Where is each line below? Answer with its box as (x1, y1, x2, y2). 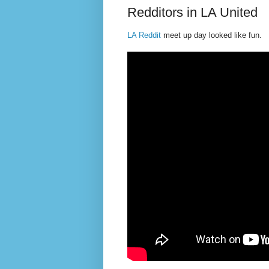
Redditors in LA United (127, 4, 258, 20)
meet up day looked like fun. (161, 30, 262, 40)
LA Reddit (127, 30, 161, 40)
